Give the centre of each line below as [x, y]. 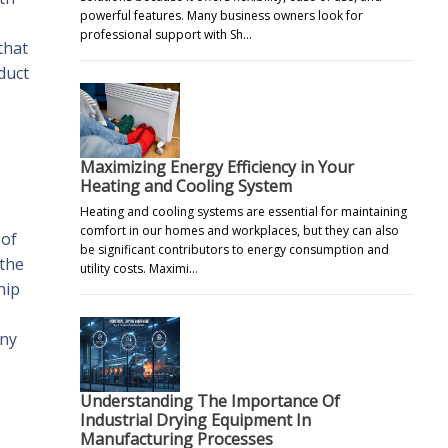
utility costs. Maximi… [139, 268]
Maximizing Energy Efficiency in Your [217, 166]
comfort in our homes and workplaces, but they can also [239, 230]
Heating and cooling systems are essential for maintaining [243, 211]
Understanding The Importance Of [210, 400]
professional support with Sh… [166, 34]
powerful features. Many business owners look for [221, 15]
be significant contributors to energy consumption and [234, 249]
